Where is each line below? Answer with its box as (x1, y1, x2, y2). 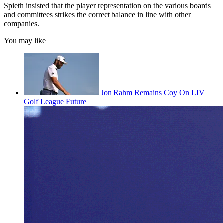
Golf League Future (24, 97, 86, 106)
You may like (4, 36, 46, 45)
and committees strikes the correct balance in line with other (4, 10, 191, 19)
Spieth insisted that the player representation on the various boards (4, 1, 211, 10)
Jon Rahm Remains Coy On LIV (101, 88, 205, 97)
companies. (4, 19, 39, 28)
